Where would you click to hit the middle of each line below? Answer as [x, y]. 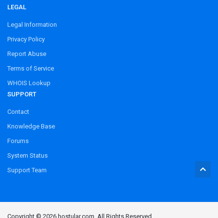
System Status [27, 155]
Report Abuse [27, 54]
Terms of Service [31, 68]
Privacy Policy [26, 39]
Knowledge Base [31, 126]
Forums [18, 141]
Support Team [27, 170]
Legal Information [32, 24]
